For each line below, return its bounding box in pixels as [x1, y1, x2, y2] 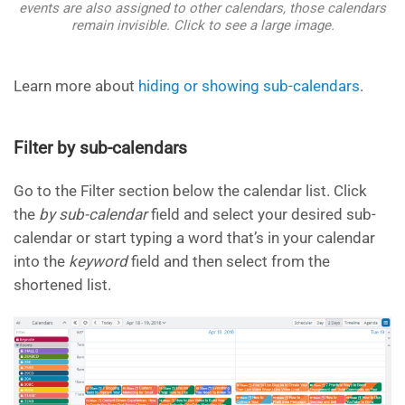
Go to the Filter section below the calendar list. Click [14, 182, 367, 201]
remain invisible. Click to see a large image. [71, 17, 334, 34]
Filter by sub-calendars [14, 137, 187, 159]
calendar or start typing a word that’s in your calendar [14, 229, 375, 248]
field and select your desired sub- [151, 205, 376, 224]
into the [14, 252, 69, 271]
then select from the [193, 252, 330, 271]
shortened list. [14, 276, 111, 295]
